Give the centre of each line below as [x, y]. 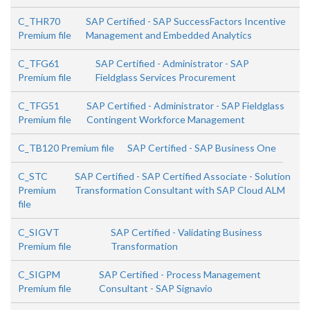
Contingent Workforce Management [166, 120]
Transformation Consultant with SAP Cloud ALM [180, 190]
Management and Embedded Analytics [169, 35]
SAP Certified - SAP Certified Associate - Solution [182, 176]
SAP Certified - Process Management [180, 275]
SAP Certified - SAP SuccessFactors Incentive [186, 21]
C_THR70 [39, 21]
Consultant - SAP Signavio [156, 289]
